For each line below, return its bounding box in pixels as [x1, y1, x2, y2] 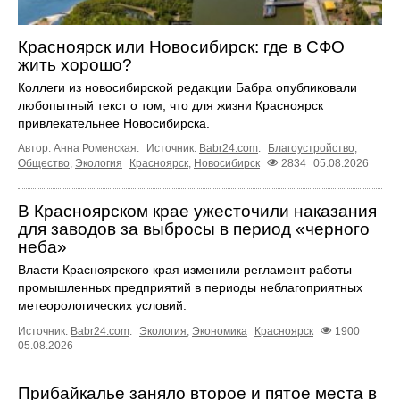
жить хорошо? [18, 54, 132, 74]
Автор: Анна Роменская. [18, 141, 142, 154]
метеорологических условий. [18, 297, 187, 312]
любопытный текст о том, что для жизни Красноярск [18, 97, 323, 112]
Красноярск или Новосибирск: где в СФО [18, 37, 345, 56]
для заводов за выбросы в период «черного [18, 219, 370, 238]
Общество [18, 156, 70, 170]
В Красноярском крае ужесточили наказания [18, 201, 377, 221]
